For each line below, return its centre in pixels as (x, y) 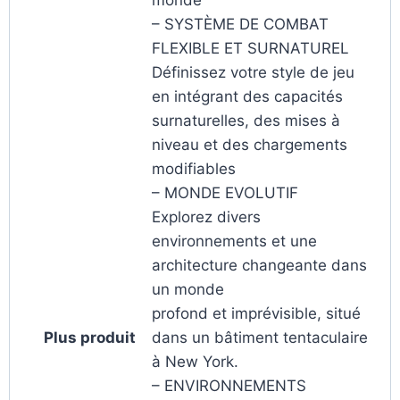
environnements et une (234, 241)
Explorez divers (206, 217)
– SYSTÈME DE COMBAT (240, 24)
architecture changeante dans (259, 265)
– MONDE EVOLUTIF (225, 192)
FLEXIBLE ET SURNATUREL (250, 48)
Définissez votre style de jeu (253, 72)
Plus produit (89, 337)
